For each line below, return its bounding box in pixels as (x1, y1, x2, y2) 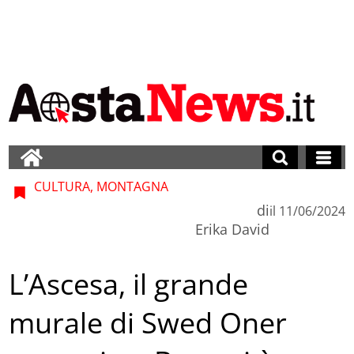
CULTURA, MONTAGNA (31, 177, 169, 195)
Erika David (194, 219, 269, 239)
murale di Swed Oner (9, 303, 288, 343)
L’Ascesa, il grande (9, 265, 249, 304)
